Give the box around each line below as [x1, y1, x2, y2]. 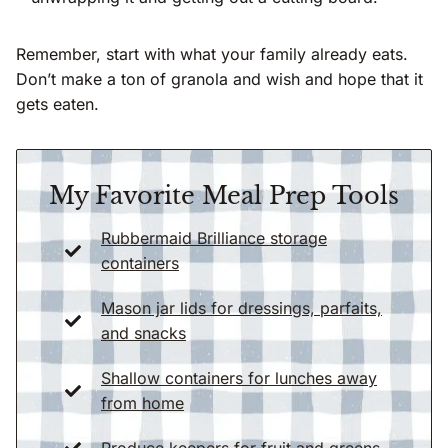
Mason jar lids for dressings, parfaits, [101, 297, 382, 318]
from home [101, 392, 184, 413]
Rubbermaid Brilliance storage [101, 227, 327, 248]
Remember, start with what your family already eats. [16, 43, 408, 64]
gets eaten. [16, 93, 99, 114]
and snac [101, 322, 169, 343]
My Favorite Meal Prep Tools [49, 180, 399, 210]
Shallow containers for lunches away [101, 367, 377, 388]
